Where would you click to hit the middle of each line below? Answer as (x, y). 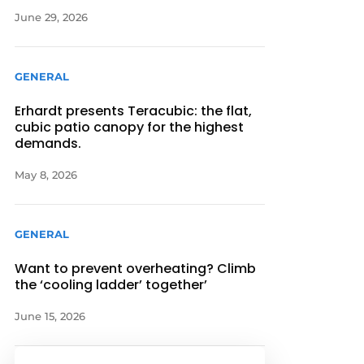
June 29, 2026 (52, 17)
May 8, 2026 (46, 174)
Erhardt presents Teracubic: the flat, (134, 110)
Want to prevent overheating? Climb (136, 269)
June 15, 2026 (50, 316)
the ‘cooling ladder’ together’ (113, 285)
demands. (48, 143)
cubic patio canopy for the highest (130, 127)
